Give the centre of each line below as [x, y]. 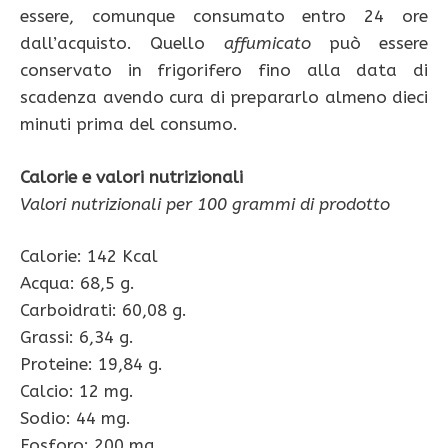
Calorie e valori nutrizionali [131, 176]
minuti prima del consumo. [129, 124]
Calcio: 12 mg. [77, 391]
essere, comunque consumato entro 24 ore [224, 16]
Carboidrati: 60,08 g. [103, 310]
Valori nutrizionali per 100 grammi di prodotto [205, 203]
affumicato [267, 43]
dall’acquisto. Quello [122, 43]
